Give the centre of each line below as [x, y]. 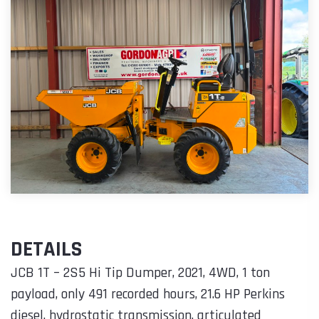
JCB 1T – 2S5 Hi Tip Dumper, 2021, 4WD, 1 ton [140, 272]
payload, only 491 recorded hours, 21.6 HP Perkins [148, 294]
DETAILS [46, 249]
